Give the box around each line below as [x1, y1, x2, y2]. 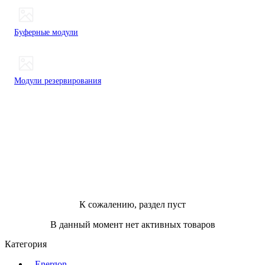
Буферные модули [14, 27, 78, 37]
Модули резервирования [14, 76, 101, 85]
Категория [5, 238, 49, 249]
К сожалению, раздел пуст [79, 199, 186, 209]
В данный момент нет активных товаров [50, 219, 215, 230]
